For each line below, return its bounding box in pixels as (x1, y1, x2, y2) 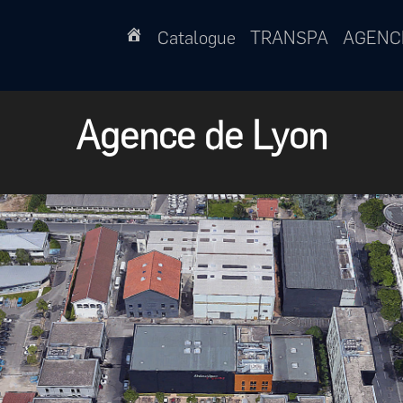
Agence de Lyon (75, 112, 327, 159)
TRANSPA (250, 27, 328, 49)
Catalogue (157, 27, 236, 49)
